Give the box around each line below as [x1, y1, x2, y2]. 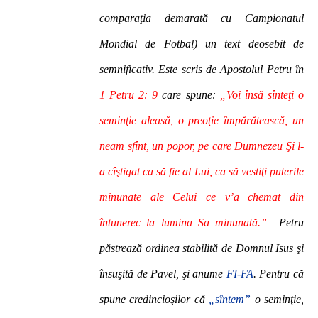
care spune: [158, 89, 220, 101]
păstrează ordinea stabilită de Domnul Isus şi [99, 242, 304, 254]
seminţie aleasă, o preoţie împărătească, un [99, 114, 304, 126]
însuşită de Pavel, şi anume [99, 268, 226, 280]
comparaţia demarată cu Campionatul [99, 12, 304, 24]
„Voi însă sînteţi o [219, 89, 305, 101]
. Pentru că [253, 268, 305, 280]
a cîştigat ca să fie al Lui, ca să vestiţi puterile [99, 165, 304, 177]
